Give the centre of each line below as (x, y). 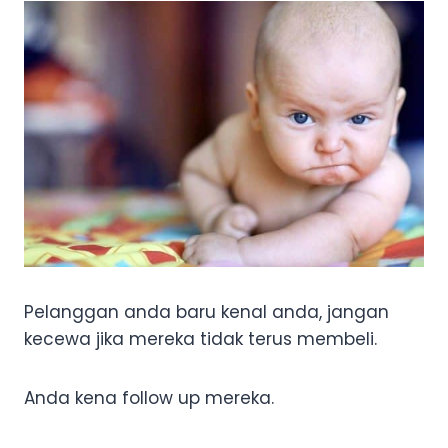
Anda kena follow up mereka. (149, 398)
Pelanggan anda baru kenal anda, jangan (206, 312)
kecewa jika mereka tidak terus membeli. (200, 339)
